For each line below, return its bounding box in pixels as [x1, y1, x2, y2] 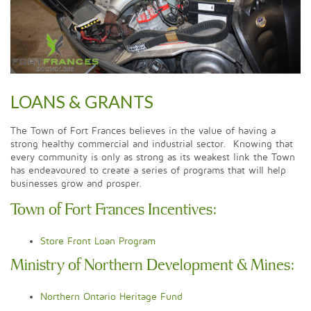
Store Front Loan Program [40, 235, 155, 246]
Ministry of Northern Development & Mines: [10, 255, 295, 276]
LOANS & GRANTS [10, 90, 153, 112]
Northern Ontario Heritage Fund [40, 291, 183, 302]
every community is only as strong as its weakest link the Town [10, 151, 295, 162]
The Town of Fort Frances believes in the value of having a [10, 125, 276, 136]
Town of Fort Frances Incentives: [10, 199, 217, 220]
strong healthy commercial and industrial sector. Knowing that [10, 138, 293, 149]
